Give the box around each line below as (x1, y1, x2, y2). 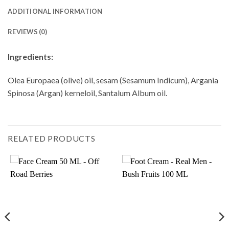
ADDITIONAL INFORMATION (8, 7, 103, 16)
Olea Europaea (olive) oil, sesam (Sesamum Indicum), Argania (8, 75, 218, 85)
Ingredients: (8, 52, 53, 62)
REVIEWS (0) (8, 28, 47, 36)
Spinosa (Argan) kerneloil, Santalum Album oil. (8, 88, 167, 98)
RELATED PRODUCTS (8, 133, 96, 143)
